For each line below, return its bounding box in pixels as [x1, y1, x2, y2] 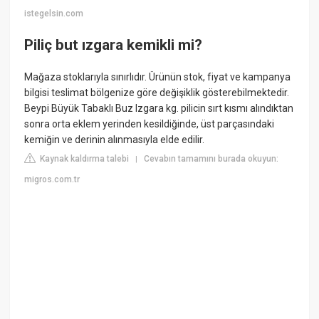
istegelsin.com [24, 9, 84, 19]
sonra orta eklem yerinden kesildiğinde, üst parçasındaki [24, 118, 275, 130]
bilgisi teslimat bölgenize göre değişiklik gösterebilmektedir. [24, 87, 290, 99]
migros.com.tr [24, 174, 80, 185]
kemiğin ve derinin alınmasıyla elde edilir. [24, 134, 205, 146]
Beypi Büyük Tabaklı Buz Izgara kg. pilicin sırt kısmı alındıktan [24, 103, 294, 115]
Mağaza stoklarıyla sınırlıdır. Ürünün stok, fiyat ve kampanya [24, 71, 291, 83]
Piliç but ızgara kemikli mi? [24, 36, 203, 53]
